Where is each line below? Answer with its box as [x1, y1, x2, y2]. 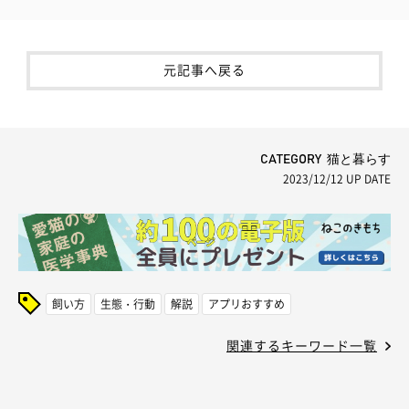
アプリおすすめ [208, 296, 285, 313]
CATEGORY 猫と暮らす [260, 152, 391, 166]
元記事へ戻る [163, 59, 246, 79]
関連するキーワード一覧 [226, 336, 377, 355]
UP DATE [343, 170, 391, 187]
